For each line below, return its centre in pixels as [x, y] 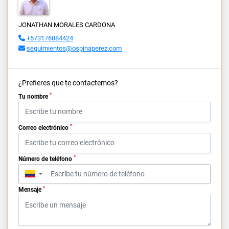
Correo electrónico [44, 128]
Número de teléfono [46, 159]
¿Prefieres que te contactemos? [68, 83]
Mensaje [31, 190]
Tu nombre [34, 96]
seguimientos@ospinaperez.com [74, 48]
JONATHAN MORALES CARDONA [67, 25]
